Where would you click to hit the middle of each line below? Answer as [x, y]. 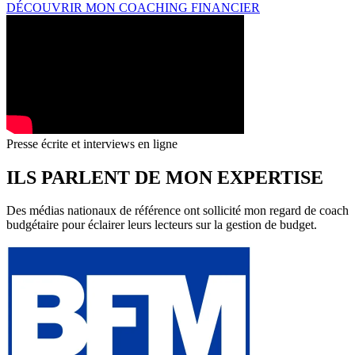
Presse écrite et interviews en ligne [92, 143]
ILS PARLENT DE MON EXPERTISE [165, 177]
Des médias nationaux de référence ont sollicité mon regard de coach [177, 211]
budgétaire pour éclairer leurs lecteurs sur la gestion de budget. [162, 225]
